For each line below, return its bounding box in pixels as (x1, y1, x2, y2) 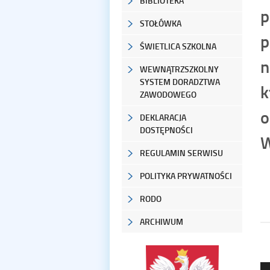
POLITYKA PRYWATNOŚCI (140, 169, 232, 181)
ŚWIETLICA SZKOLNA (140, 40, 216, 52)
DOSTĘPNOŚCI (140, 124, 193, 136)
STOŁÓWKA (140, 17, 181, 29)
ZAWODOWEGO (140, 88, 196, 100)
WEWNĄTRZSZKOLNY (140, 63, 219, 75)
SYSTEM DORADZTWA (140, 75, 220, 87)
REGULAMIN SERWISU (140, 146, 223, 159)
